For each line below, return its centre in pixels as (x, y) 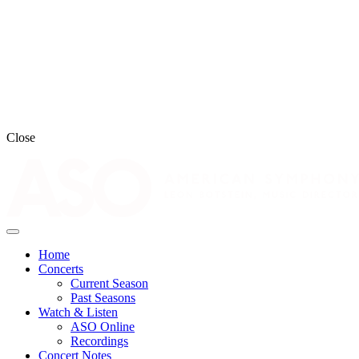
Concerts (61, 269)
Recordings (99, 341)
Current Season (109, 283)
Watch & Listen (78, 312)
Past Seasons (103, 298)
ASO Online (103, 327)
